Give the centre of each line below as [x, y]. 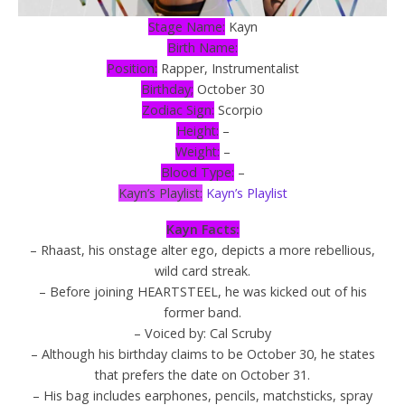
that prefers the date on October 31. [202, 375]
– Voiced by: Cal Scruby [202, 334]
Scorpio [239, 109]
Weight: [197, 151]
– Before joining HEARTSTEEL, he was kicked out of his [202, 292]
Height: [197, 130]
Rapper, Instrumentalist [228, 68]
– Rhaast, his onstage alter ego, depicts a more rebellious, [202, 250]
